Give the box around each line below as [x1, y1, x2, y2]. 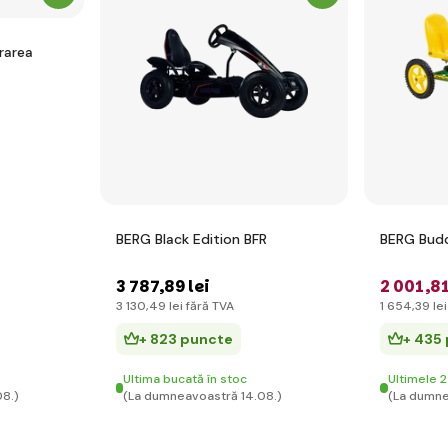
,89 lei [159, 275, 210, 298]
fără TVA [183, 298, 234, 314]
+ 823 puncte [139, 330, 233, 348]
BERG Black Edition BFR [116, 230, 267, 248]
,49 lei [146, 298, 183, 314]
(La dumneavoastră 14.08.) [123, 388, 283, 404]
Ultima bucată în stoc [123, 371, 248, 387]
